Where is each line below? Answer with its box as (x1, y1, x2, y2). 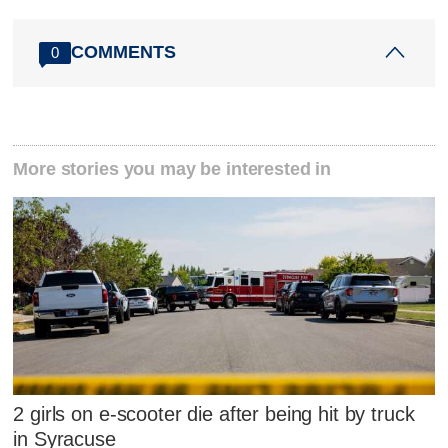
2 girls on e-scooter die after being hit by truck (13, 403, 415, 426)
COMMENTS (71, 42, 177, 63)
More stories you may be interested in (13, 158, 332, 179)
